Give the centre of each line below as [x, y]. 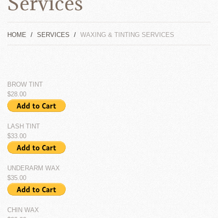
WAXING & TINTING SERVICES [127, 35]
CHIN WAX [23, 210]
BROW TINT [25, 84]
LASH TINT [24, 126]
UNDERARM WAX [34, 168]
